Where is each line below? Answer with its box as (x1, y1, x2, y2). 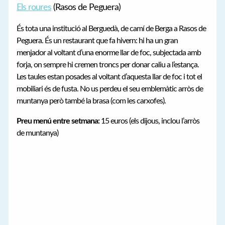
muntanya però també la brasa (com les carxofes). (17, 96, 166, 105)
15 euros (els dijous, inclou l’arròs (99, 117, 200, 126)
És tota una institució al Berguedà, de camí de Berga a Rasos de (17, 24, 206, 33)
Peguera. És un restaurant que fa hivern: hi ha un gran (17, 36, 178, 45)
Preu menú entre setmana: (17, 117, 100, 126)
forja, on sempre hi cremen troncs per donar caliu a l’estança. (17, 60, 199, 69)
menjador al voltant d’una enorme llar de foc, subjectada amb (17, 48, 201, 57)
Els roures (17, 3, 52, 12)
